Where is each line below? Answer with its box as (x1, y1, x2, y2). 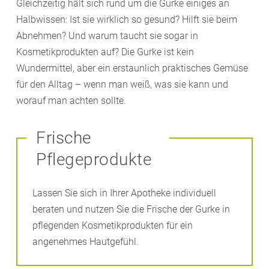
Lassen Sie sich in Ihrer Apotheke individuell (32, 187, 216, 199)
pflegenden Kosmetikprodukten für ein (32, 220, 193, 231)
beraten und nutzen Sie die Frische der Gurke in (32, 204, 230, 215)
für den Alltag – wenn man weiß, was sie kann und (16, 79, 228, 90)
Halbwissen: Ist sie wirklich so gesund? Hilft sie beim (16, 14, 237, 25)
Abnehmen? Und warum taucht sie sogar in (16, 30, 198, 41)
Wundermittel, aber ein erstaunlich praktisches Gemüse (16, 62, 248, 74)
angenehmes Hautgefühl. (32, 236, 139, 247)
